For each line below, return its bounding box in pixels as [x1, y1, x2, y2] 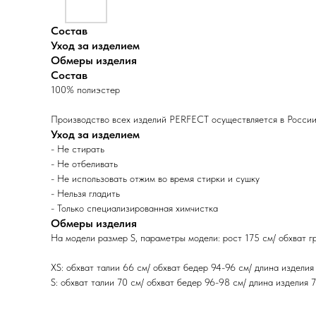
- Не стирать [51, 143, 104, 154]
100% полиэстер [51, 84, 120, 95]
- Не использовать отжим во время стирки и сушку [51, 173, 260, 184]
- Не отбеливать [51, 158, 118, 169]
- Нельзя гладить [51, 188, 120, 199]
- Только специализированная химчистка [51, 202, 218, 214]
